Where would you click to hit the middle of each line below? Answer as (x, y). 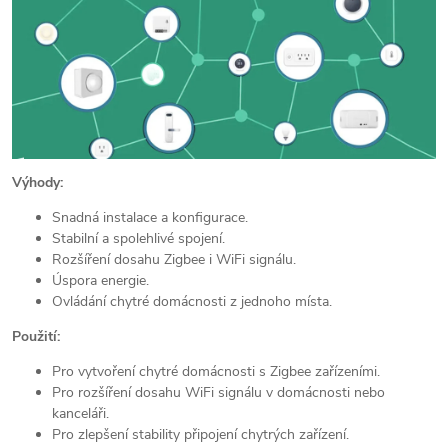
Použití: (36, 336)
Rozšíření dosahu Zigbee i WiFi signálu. (174, 259)
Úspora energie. (100, 280)
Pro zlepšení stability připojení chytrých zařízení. (200, 434)
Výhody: (37, 182)
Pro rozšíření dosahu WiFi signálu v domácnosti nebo (218, 392)
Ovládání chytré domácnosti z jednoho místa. (192, 301)
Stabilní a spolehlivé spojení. (138, 238)
